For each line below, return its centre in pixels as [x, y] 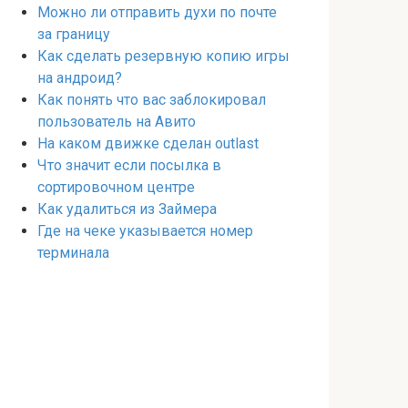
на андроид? [80, 78]
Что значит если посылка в [129, 165]
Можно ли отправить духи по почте [157, 12]
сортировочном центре [116, 187]
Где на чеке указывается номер [145, 231]
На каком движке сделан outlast [148, 143]
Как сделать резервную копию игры [163, 56]
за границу [74, 34]
